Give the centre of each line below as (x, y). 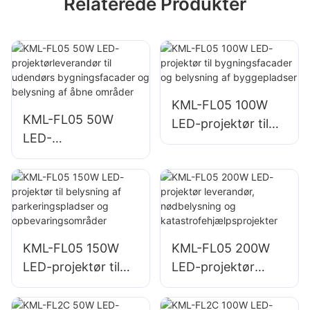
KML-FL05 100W (219, 105)
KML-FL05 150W (71, 248)
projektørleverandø (79, 157)
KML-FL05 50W (68, 120)
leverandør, (204, 285)
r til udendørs (62, 176)
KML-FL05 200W (220, 248)
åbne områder (64, 232)
